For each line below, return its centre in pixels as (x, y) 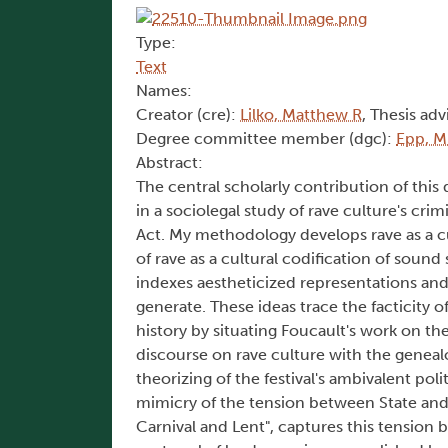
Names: (164, 91)
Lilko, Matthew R (301, 115)
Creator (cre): (188, 115)
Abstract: (169, 163)
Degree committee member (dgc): (266, 139)
